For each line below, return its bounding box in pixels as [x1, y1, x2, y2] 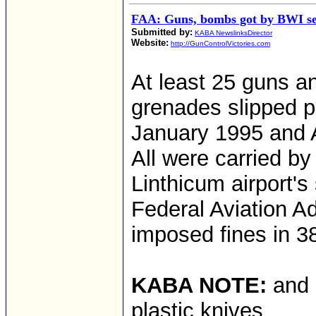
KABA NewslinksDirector [195, 29, 272, 37]
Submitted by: [131, 27, 193, 37]
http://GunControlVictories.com [171, 39, 270, 47]
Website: [131, 37, 169, 48]
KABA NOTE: [131, 273, 267, 298]
